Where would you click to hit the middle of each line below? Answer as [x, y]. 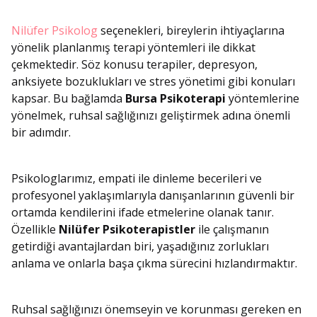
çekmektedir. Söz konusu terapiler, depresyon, [134, 65]
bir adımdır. [41, 133]
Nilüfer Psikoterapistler [127, 230]
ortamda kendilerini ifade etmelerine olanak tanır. [143, 213]
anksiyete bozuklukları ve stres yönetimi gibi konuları [153, 82]
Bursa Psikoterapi [175, 99]
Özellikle [35, 230]
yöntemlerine [263, 99]
